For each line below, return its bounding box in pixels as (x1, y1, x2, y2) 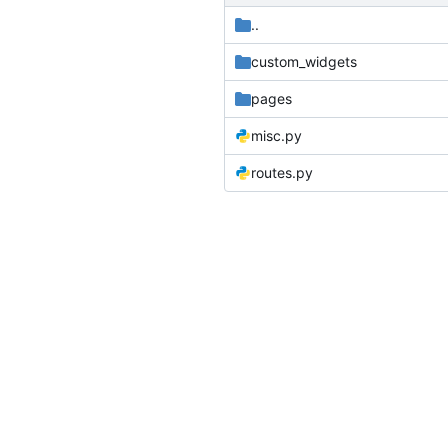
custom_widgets (251, 52, 357, 70)
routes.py (251, 163, 313, 181)
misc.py (251, 126, 302, 144)
